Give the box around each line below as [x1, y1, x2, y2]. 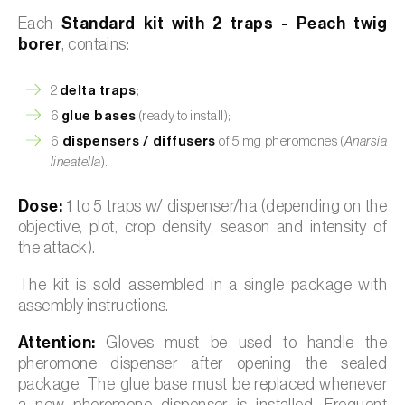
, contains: [61, 35, 130, 52]
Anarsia [344, 134, 387, 148]
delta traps [59, 83, 137, 98]
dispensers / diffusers [61, 134, 216, 148]
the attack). [18, 239, 96, 256]
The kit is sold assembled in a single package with [18, 276, 387, 293]
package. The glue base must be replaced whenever [18, 375, 387, 392]
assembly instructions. [18, 297, 169, 314]
